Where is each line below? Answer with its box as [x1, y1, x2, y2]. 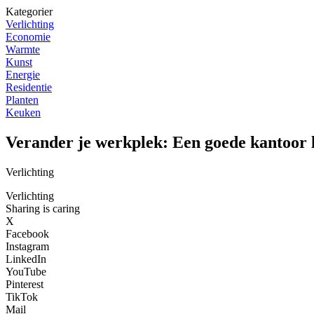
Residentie [6, 81, 52, 93]
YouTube [6, 265, 46, 278]
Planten [6, 94, 39, 106]
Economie [6, 31, 50, 43]
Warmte [6, 43, 40, 55]
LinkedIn [6, 252, 46, 265]
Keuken [6, 107, 41, 118]
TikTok [6, 290, 38, 303]
